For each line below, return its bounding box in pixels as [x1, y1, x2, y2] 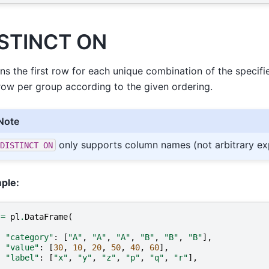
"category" [5, 232, 53, 242]
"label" [5, 252, 39, 262]
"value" [5, 242, 39, 252]
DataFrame [25, 211, 68, 222]
